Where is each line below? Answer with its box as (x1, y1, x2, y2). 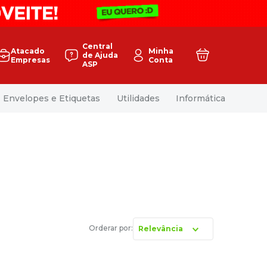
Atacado (11, 46, 45, 55)
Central (82, 42, 113, 51)
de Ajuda (82, 51, 118, 60)
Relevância (138, 224, 183, 234)
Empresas (11, 55, 50, 64)
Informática (175, 92, 225, 104)
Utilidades (116, 92, 160, 104)
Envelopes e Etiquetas (3, 92, 101, 104)
